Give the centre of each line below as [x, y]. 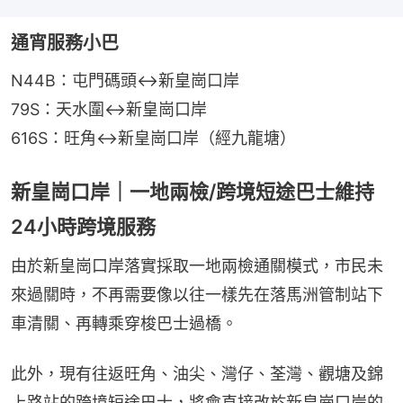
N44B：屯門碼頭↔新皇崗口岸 [125, 80]
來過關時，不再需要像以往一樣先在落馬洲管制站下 [197, 294]
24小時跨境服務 [83, 226]
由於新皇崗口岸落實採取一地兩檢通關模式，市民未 [197, 265]
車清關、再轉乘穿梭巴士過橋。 [124, 323]
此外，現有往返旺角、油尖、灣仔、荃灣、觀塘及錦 [197, 373]
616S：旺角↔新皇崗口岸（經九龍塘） [153, 138]
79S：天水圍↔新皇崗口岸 [109, 109]
